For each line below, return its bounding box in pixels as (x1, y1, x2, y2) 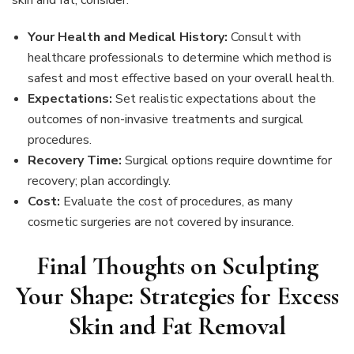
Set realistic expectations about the (112, 90, 316, 108)
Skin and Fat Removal (68, 311, 286, 342)
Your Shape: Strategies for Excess (15, 281, 339, 312)
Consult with (228, 28, 301, 47)
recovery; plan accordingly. (28, 172, 171, 190)
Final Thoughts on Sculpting (36, 250, 318, 282)
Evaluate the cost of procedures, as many (60, 193, 292, 211)
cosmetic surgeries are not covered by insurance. (28, 213, 294, 232)
